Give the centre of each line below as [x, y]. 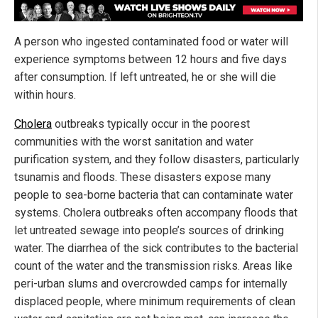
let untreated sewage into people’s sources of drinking [149, 231]
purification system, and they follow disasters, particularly [157, 160]
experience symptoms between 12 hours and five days [150, 60]
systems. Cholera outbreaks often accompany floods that [156, 213]
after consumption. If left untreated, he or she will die [145, 77]
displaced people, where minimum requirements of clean [155, 302]
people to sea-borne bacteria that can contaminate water [154, 195]
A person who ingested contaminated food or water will [151, 42]
